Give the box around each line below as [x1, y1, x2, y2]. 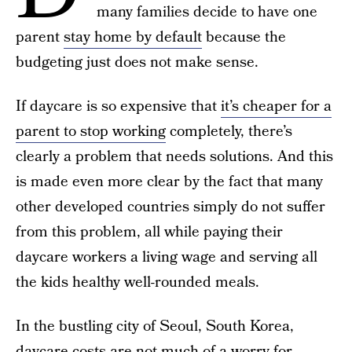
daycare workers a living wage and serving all [16, 247, 317, 268]
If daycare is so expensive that [16, 96, 221, 117]
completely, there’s [166, 121, 292, 142]
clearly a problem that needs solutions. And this [16, 146, 333, 167]
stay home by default [64, 27, 202, 48]
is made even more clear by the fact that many [16, 171, 323, 192]
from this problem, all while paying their [16, 222, 283, 243]
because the [202, 27, 286, 48]
